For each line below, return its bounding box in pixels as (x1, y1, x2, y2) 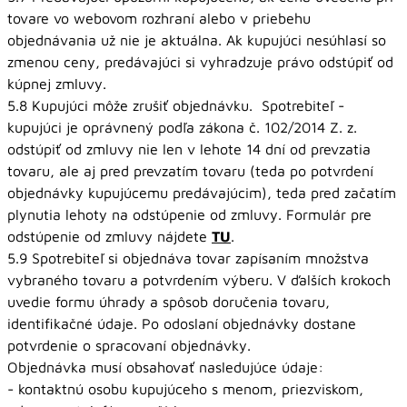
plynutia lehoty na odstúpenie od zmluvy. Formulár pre (7, 206, 372, 223)
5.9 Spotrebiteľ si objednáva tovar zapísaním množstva (7, 250, 369, 266)
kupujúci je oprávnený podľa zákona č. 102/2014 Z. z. (7, 119, 357, 135)
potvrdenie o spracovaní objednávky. (7, 337, 251, 353)
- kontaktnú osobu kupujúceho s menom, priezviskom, (7, 381, 363, 397)
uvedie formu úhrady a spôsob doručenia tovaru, (7, 293, 330, 310)
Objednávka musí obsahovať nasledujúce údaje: (7, 359, 323, 375)
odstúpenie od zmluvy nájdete (7, 228, 212, 244)
